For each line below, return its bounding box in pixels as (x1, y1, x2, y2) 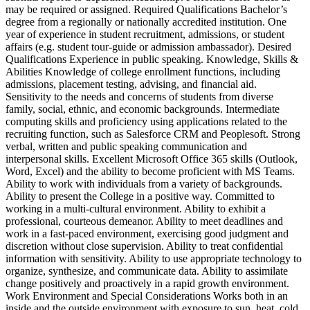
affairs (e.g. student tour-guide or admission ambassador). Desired (6, 40, 291, 53)
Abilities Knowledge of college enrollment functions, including (6, 65, 280, 77)
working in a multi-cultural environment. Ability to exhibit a (6, 202, 266, 215)
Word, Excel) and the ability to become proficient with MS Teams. (6, 165, 295, 177)
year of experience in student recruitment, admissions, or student (6, 28, 284, 40)
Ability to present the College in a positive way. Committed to (6, 190, 275, 202)
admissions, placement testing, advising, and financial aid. (6, 77, 257, 90)
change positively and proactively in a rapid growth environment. (6, 277, 289, 289)
